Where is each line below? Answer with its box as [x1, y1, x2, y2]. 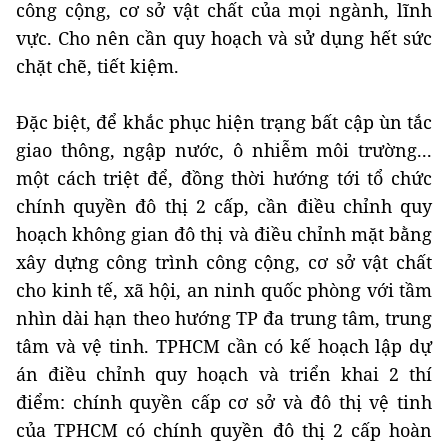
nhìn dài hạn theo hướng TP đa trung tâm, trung [16, 306, 432, 331]
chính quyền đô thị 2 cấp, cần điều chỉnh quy [16, 194, 432, 219]
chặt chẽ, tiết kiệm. [16, 54, 179, 79]
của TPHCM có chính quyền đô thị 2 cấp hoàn [16, 418, 432, 443]
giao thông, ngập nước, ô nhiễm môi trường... [16, 138, 432, 163]
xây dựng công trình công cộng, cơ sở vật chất [16, 250, 432, 275]
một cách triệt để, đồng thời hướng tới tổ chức [16, 166, 432, 191]
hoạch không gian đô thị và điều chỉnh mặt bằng [16, 222, 432, 247]
